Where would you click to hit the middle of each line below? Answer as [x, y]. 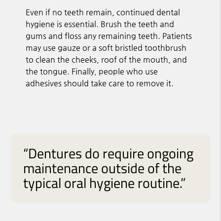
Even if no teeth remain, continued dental [103, 12]
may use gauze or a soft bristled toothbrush [106, 47]
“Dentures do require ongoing [109, 153]
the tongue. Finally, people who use [92, 71]
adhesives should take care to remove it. [100, 83]
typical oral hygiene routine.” [105, 183]
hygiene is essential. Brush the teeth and [100, 24]
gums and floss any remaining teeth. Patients [109, 36]
